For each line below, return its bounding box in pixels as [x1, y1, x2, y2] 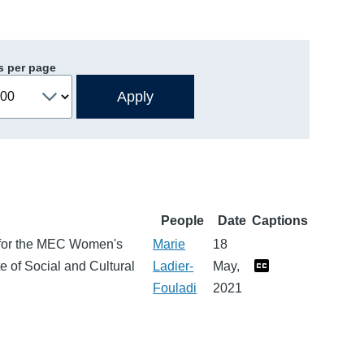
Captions [252, 213, 309, 227]
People [160, 213, 204, 227]
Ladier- [153, 258, 194, 273]
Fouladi [153, 280, 197, 295]
